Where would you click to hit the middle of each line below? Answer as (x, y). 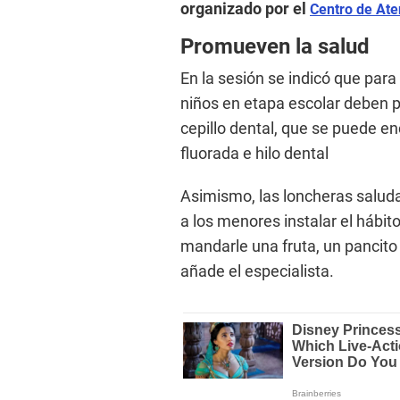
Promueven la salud (275, 47)
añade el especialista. (257, 271)
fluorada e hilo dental (254, 154)
